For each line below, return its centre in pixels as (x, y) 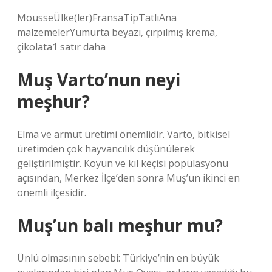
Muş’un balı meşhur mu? (120, 225)
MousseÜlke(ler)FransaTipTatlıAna (97, 18)
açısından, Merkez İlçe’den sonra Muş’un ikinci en (128, 178)
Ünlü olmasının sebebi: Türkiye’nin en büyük (118, 258)
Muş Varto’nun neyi (99, 80)
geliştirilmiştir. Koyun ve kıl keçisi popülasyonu (123, 163)
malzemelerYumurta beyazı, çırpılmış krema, (117, 32)
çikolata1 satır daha (61, 47)
